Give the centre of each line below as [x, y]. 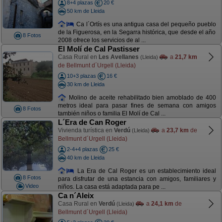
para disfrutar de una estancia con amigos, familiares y [137, 179]
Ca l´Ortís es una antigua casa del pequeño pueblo [145, 24]
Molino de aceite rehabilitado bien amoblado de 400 [141, 97]
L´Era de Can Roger [92, 122]
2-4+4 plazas [82, 149]
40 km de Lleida [85, 157]
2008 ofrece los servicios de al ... [102, 40]
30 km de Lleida [85, 84]
